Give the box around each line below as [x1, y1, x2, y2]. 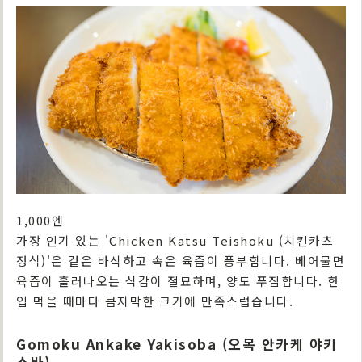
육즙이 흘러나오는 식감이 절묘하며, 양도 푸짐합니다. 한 [16, 271, 340, 289]
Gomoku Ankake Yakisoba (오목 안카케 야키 [16, 333, 338, 354]
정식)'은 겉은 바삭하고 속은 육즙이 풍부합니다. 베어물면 [16, 251, 345, 269]
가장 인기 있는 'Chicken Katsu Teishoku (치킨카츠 [16, 231, 334, 249]
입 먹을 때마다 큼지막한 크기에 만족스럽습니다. [16, 292, 293, 309]
